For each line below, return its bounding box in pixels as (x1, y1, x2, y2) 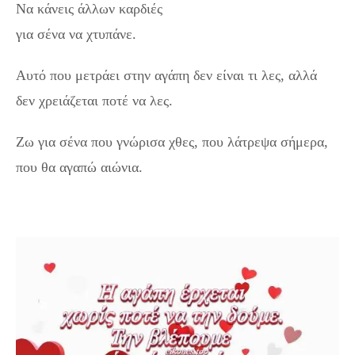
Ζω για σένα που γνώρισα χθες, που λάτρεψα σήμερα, (16, 133, 328, 150)
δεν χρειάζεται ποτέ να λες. (16, 92, 173, 109)
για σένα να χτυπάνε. (16, 25, 136, 42)
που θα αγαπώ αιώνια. (16, 158, 143, 175)
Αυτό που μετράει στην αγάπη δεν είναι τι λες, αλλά (16, 67, 317, 83)
